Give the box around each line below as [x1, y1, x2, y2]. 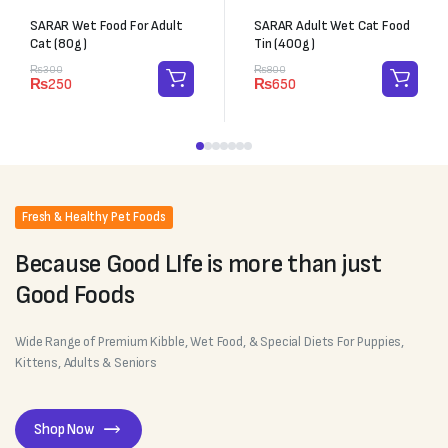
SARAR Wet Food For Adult [30, 16, 183, 34]
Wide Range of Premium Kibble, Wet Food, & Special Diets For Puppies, [15, 332, 405, 350]
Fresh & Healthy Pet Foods [22, 208, 166, 225]
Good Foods [15, 279, 135, 311]
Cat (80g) [30, 34, 87, 52]
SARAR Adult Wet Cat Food [254, 16, 410, 34]
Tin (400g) [254, 34, 315, 52]
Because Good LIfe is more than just [15, 248, 382, 280]
